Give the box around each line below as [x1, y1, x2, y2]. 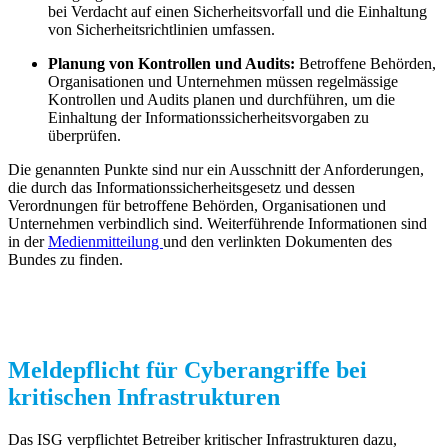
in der [8, 233, 48, 251]
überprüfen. [48, 127, 121, 145]
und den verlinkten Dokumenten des [163, 233, 392, 251]
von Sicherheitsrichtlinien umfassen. [48, 21, 275, 39]
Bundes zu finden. [8, 251, 123, 269]
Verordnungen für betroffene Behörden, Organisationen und [8, 197, 386, 215]
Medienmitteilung [48, 233, 163, 251]
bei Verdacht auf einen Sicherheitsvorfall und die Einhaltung [48, 3, 427, 21]
